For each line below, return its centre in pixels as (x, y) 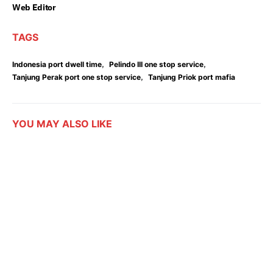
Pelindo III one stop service (156, 65)
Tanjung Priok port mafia (192, 77)
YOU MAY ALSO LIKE (62, 124)
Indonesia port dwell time (57, 65)
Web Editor (34, 8)
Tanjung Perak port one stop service (76, 77)
